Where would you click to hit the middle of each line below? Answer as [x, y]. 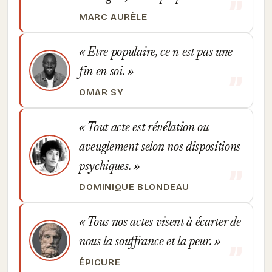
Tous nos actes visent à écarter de [163, 223]
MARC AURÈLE [113, 17]
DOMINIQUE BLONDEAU [134, 187]
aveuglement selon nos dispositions [160, 148]
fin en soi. [104, 72]
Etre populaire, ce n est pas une [159, 53]
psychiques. [107, 167]
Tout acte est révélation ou [147, 128]
